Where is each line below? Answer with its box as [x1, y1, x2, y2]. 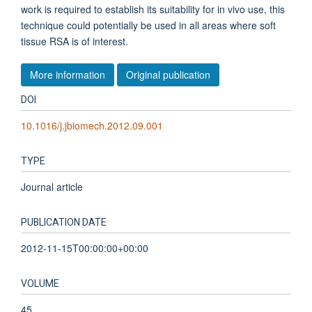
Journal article [21, 179, 83, 194]
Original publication [126, 67, 210, 81]
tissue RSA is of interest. [21, 34, 128, 48]
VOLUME [21, 276, 59, 291]
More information [30, 67, 105, 81]
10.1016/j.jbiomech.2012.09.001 [21, 118, 163, 132]
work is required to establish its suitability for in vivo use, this [21, 2, 285, 16]
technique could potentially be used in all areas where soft [21, 18, 276, 32]
